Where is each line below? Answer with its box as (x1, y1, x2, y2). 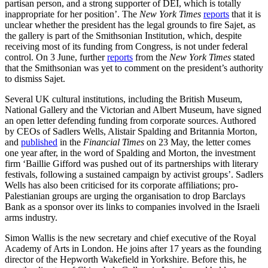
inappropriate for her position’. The (5, 8, 139, 19)
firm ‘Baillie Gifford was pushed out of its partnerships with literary (5, 158, 258, 169)
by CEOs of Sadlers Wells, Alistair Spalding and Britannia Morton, (5, 126, 257, 136)
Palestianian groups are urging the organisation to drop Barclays (5, 190, 245, 201)
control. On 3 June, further (5, 51, 107, 62)
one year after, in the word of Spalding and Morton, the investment (5, 147, 255, 158)
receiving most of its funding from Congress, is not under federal (5, 41, 248, 51)
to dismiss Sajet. (5, 73, 65, 84)
